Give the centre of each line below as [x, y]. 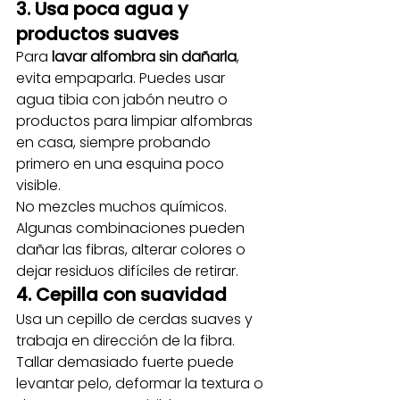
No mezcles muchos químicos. [123, 207]
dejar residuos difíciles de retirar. [127, 271]
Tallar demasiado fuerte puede [127, 362]
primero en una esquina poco [122, 164]
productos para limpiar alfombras [136, 121]
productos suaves [97, 34]
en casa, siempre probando [115, 142]
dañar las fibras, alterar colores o [133, 250]
